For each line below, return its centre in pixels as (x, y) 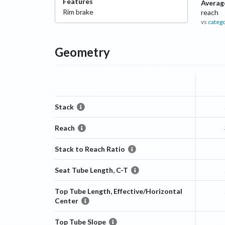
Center (66, 201)
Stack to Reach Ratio (90, 149)
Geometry (82, 52)
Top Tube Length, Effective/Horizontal (118, 191)
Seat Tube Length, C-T (91, 170)
